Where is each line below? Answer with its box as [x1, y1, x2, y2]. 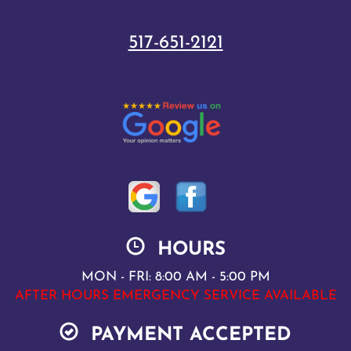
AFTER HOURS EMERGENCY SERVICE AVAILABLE [14, 289, 337, 303]
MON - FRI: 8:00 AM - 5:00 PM [81, 270, 270, 284]
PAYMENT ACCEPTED [78, 326, 291, 346]
